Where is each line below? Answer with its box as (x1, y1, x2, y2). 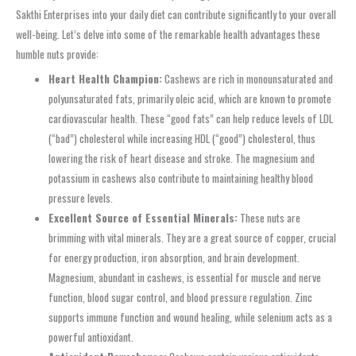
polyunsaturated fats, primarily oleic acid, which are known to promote (48, 91, 332, 107)
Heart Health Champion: (48, 71, 163, 87)
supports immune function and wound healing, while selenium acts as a (48, 309, 333, 326)
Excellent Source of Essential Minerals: (48, 210, 238, 226)
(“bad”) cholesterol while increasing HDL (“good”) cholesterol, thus (48, 130, 316, 147)
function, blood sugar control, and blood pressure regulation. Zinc (48, 289, 313, 306)
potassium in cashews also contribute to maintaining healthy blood (48, 170, 314, 187)
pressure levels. (48, 190, 114, 207)
